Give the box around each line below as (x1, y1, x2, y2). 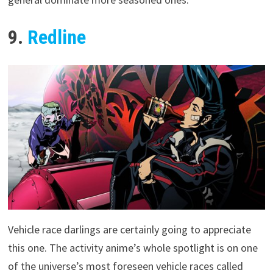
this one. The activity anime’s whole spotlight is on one (8, 240, 258, 255)
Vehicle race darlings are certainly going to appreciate (8, 222, 252, 236)
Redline (27, 26, 87, 49)
